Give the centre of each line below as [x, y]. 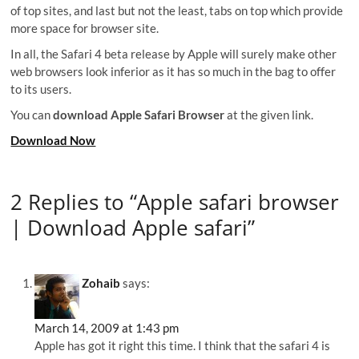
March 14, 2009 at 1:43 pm [107, 328]
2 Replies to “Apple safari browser [175, 202]
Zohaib [101, 283]
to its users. [41, 89]
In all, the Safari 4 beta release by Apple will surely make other [174, 54]
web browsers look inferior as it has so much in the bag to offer [173, 71]
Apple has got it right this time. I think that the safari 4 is [183, 346]
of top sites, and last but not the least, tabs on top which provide [177, 10]
